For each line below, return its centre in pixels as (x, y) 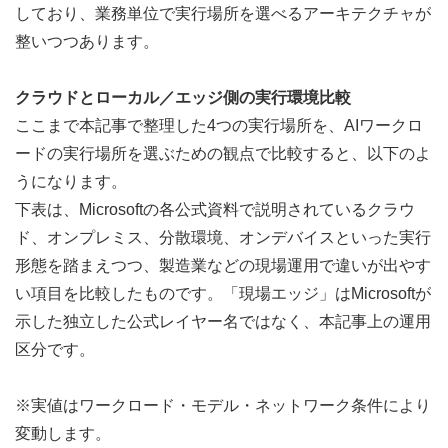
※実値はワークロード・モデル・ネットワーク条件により (223, 406)
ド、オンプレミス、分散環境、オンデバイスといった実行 (223, 238)
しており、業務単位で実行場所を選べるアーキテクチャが (223, 14)
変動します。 (63, 434)
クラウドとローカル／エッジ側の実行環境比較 (183, 98)
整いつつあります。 (87, 42)
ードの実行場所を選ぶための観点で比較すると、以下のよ (223, 154)
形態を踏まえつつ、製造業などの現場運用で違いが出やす (223, 266)
